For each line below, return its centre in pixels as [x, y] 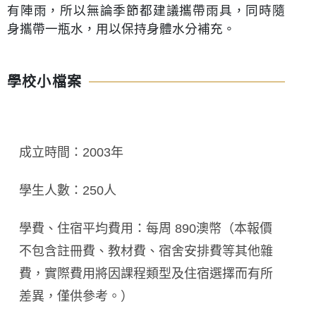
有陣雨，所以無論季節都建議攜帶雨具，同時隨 [146, 10]
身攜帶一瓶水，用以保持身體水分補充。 [121, 29]
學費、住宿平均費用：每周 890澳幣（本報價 [146, 228]
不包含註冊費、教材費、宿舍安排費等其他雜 [146, 251]
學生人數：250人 [68, 190]
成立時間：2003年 [71, 152]
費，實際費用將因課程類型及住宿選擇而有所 [146, 273]
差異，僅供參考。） [76, 296]
